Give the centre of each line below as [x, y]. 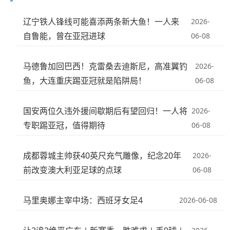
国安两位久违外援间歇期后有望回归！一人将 [106, 111]
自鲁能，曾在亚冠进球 [64, 36]
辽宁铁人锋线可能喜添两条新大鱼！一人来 [101, 22]
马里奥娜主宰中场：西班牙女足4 [83, 200]
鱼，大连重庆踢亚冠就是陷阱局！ [85, 81]
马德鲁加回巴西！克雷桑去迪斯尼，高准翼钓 [106, 66]
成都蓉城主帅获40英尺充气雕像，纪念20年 [102, 156]
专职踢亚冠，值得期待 [64, 126]
